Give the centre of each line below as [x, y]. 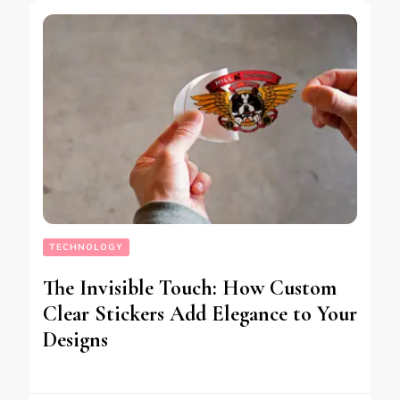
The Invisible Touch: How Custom [190, 287]
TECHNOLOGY [86, 247]
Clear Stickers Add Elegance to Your [200, 313]
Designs [75, 339]
